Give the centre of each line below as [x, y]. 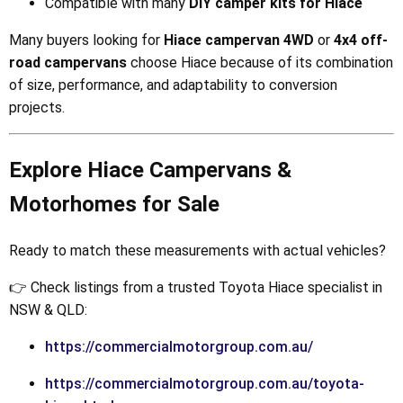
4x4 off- [361, 40]
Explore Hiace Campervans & [150, 170]
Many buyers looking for [86, 40]
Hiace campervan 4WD [239, 40]
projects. [37, 108]
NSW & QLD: [48, 310]
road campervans [68, 63]
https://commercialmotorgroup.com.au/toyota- [205, 384]
